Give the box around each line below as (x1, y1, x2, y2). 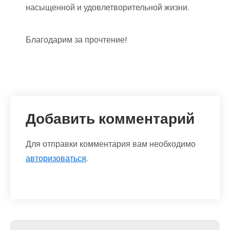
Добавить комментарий (26, 109, 195, 129)
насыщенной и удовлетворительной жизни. (26, 2, 189, 14)
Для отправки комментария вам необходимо (26, 138, 196, 150)
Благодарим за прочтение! (26, 34, 127, 46)
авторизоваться (26, 152, 86, 165)
